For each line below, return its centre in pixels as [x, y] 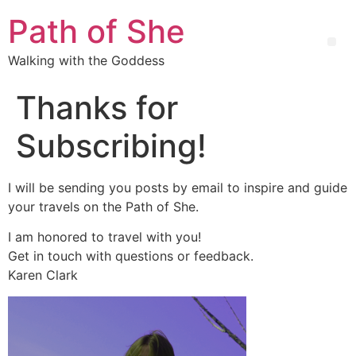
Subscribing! [111, 146]
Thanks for [97, 108]
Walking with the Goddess [86, 60]
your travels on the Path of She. [103, 207]
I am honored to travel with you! [104, 237]
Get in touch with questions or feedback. [131, 256]
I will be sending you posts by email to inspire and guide [178, 188]
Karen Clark [43, 275]
